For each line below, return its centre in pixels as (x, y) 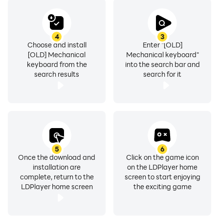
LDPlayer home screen (57, 186)
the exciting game (162, 186)
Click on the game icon (162, 157)
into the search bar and (162, 64)
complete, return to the (57, 177)
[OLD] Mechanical (57, 55)
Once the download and (57, 157)
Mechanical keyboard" (162, 55)
